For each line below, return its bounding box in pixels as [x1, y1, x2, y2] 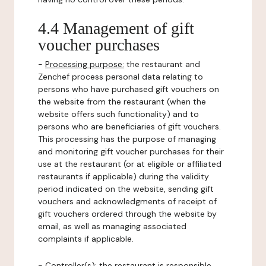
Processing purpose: [45, 59, 124, 69]
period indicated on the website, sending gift [38, 183, 214, 194]
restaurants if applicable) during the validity [38, 171, 209, 182]
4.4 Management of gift [38, 19, 194, 37]
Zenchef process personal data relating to [38, 71, 203, 82]
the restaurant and [124, 59, 200, 69]
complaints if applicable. [38, 233, 134, 244]
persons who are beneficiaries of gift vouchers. [38, 121, 221, 132]
